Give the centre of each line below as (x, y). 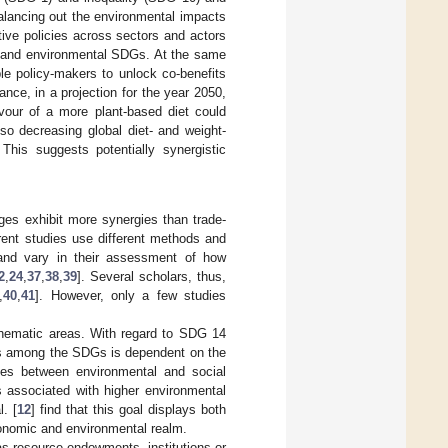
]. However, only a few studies (131, 296)
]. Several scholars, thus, (151, 277)
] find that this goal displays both (128, 410)
